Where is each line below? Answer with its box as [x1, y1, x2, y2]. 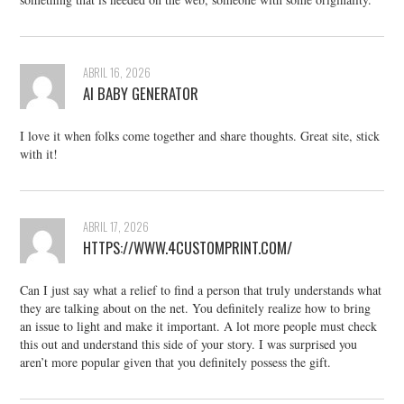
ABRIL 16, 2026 [83, 64, 151, 82]
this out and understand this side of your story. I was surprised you [20, 335, 358, 353]
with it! [20, 145, 59, 163]
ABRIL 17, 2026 [83, 218, 150, 236]
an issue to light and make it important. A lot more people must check [20, 317, 378, 335]
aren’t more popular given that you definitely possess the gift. [20, 353, 332, 372]
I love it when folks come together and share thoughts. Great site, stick [20, 127, 381, 145]
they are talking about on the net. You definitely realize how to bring [20, 299, 372, 317]
